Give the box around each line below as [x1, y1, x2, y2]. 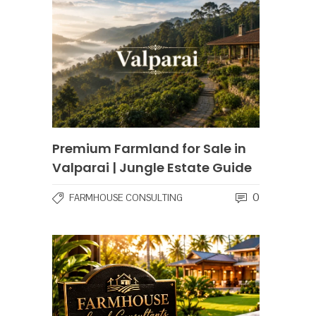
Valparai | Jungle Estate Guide [52, 159, 252, 177]
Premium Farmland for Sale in [52, 140, 246, 158]
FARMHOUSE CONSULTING [69, 192, 183, 205]
